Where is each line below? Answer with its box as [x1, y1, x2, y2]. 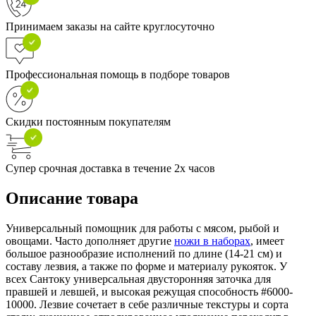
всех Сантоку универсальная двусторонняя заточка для [6, 272, 271, 285]
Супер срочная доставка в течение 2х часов [6, 162, 215, 174]
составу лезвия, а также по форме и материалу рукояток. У [6, 260, 287, 272]
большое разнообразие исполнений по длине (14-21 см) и [6, 247, 282, 260]
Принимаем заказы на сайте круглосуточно [6, 20, 214, 32]
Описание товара [6, 188, 138, 207]
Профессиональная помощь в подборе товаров [6, 68, 230, 80]
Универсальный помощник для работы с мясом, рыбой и [6, 221, 279, 234]
